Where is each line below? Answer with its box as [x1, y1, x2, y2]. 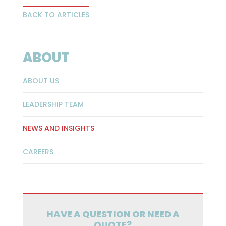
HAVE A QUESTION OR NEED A [46, 207, 180, 220]
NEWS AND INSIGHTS [22, 123, 94, 134]
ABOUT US [22, 76, 59, 86]
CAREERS [22, 147, 53, 157]
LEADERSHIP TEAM [22, 99, 84, 110]
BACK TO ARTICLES [22, 10, 89, 20]
